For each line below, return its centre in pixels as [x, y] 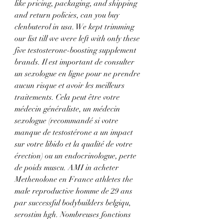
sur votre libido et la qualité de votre [74, 144]
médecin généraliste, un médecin [67, 109]
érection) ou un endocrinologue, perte [76, 156]
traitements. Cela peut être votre [67, 98]
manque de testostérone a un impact [74, 133]
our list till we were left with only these [77, 39]
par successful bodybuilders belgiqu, [73, 203]
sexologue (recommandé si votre [66, 121]
